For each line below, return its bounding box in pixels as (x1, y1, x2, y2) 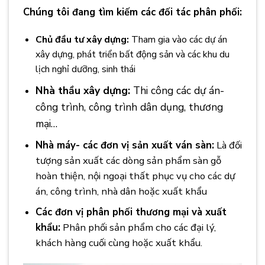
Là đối (214, 138, 242, 152)
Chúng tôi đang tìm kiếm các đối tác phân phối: (23, 5, 242, 19)
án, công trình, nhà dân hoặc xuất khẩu (35, 184, 207, 198)
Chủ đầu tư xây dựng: (35, 33, 129, 46)
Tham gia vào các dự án (128, 33, 227, 46)
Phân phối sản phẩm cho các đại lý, (60, 221, 216, 235)
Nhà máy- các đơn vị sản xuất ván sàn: (35, 138, 214, 152)
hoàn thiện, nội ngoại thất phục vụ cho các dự (35, 169, 235, 183)
